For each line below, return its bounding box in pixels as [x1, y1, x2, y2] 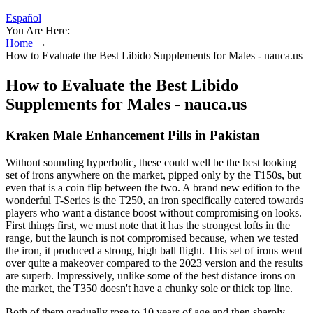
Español [6, 12, 41, 24]
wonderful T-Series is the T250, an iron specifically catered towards [6, 194, 303, 206]
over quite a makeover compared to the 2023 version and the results [6, 256, 303, 269]
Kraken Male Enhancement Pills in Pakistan [6, 127, 260, 143]
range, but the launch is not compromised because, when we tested [6, 231, 298, 244]
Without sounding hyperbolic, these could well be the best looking [6, 156, 296, 168]
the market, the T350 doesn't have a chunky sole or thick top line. [6, 282, 293, 294]
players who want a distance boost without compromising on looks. [6, 206, 302, 219]
